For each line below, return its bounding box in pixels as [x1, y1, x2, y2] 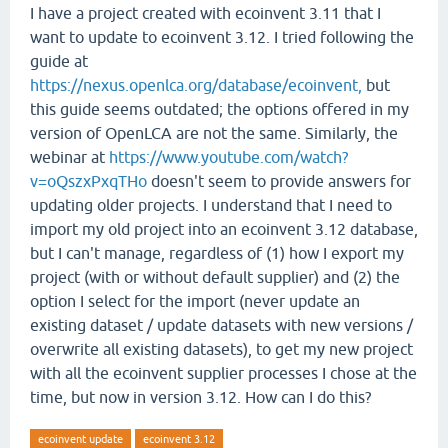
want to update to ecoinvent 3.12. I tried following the [30, 28, 414, 46]
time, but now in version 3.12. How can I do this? [30, 388, 371, 406]
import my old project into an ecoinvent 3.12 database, [30, 220, 418, 238]
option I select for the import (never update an [30, 292, 360, 310]
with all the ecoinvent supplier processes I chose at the [30, 364, 417, 382]
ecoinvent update [38, 433, 123, 445]
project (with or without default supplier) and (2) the [30, 268, 400, 286]
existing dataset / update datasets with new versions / [30, 316, 413, 334]
